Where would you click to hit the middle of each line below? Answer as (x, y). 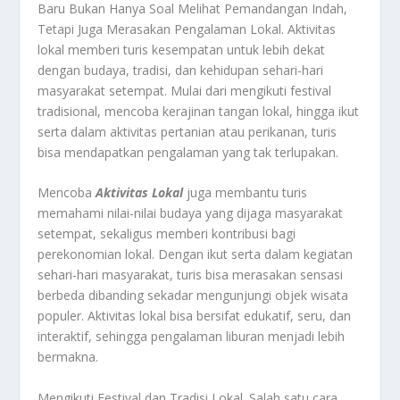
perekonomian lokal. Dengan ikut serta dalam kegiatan (196, 254)
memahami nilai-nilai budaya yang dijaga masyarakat (191, 213)
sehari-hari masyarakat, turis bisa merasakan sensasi (191, 275)
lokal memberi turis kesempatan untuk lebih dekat (182, 49)
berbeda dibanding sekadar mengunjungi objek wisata (193, 296)
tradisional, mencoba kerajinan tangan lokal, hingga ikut (199, 111)
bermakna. (68, 357)
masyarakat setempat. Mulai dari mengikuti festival (185, 90)
